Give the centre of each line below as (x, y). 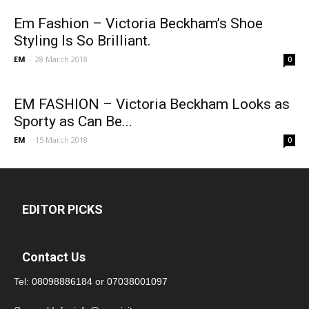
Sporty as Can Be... (73, 121)
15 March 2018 (61, 140)
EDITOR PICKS (62, 209)
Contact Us (54, 257)
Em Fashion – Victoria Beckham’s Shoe (138, 23)
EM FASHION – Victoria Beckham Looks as (152, 104)
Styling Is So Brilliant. (82, 41)
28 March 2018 (61, 59)
